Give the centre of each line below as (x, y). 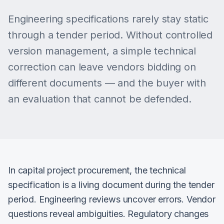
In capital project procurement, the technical (97, 170)
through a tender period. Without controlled (110, 35)
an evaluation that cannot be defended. (100, 99)
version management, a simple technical (102, 51)
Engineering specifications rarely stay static (108, 19)
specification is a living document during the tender (111, 185)
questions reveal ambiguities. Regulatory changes (108, 214)
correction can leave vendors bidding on (102, 67)
